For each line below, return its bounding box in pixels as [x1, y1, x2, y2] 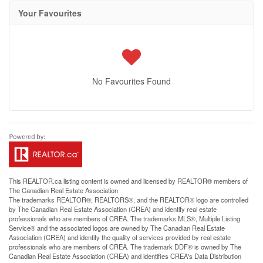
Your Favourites [18, 7, 82, 19]
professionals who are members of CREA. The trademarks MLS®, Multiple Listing [9, 214, 240, 223]
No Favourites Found [92, 75, 171, 87]
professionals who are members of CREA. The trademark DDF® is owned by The [9, 242, 241, 251]
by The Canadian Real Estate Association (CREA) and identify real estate [9, 204, 217, 214]
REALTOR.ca [23, 176, 62, 186]
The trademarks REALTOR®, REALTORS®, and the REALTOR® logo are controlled [9, 195, 248, 204]
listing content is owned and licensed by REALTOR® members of [62, 176, 248, 186]
